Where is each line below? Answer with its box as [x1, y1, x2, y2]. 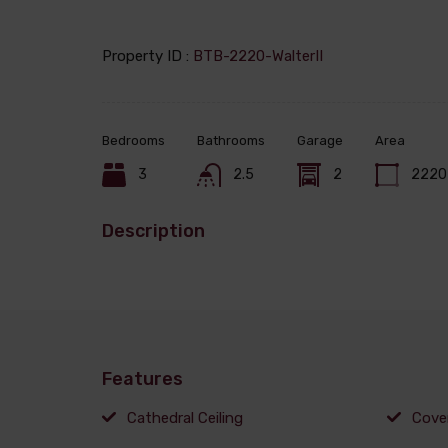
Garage [297, 132, 343, 148]
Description [102, 219, 205, 242]
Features [102, 367, 183, 390]
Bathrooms [197, 132, 265, 148]
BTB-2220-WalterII [193, 46, 323, 65]
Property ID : [102, 46, 193, 65]
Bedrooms [102, 132, 165, 148]
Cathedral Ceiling [127, 408, 243, 427]
